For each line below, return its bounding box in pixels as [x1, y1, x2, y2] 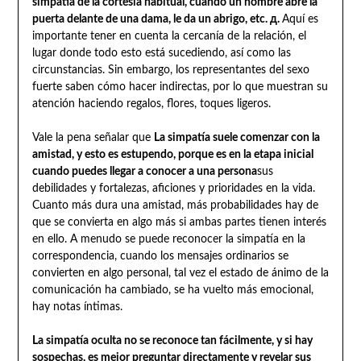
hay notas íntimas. [31, 301, 122, 313]
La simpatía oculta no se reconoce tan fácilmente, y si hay [31, 335, 313, 347]
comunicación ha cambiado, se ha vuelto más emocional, [31, 284, 313, 297]
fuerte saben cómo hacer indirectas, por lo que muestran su [31, 81, 328, 93]
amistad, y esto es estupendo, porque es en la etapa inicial [31, 149, 313, 161]
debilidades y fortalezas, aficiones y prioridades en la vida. [31, 183, 315, 195]
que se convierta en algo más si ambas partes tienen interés [31, 217, 326, 229]
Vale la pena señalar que [31, 132, 154, 144]
